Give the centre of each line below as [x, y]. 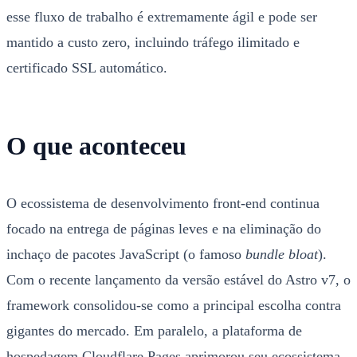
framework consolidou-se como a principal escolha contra [174, 306]
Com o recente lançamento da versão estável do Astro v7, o [178, 280]
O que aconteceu [96, 146]
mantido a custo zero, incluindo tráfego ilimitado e [153, 42]
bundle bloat [282, 255]
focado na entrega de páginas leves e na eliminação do [164, 229]
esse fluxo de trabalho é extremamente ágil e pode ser [162, 16]
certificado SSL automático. [87, 67]
